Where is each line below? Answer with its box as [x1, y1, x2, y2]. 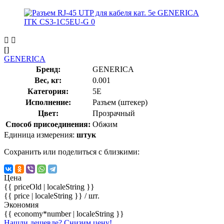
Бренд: [35, 64, 60, 73]
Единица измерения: [4, 130, 76, 139]
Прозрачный [92, 108, 135, 117]
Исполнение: [25, 97, 71, 106]
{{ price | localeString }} [4, 191, 84, 200]
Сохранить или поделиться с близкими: [4, 147, 139, 156]
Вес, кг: [34, 75, 61, 84]
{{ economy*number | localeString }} [4, 209, 124, 218]
